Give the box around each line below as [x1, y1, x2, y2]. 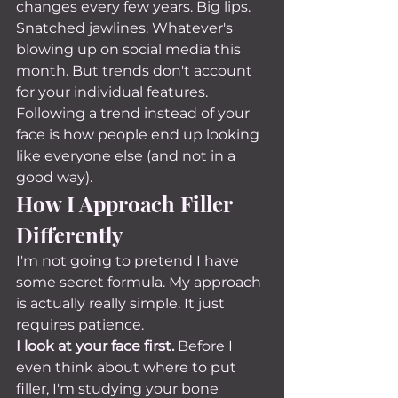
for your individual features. [16, 84, 211, 100]
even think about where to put [16, 359, 240, 376]
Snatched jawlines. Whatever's [16, 20, 236, 36]
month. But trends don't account [16, 62, 256, 79]
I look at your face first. [16, 338, 174, 354]
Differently [16, 220, 123, 249]
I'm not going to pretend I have [16, 252, 243, 269]
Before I [174, 338, 236, 354]
